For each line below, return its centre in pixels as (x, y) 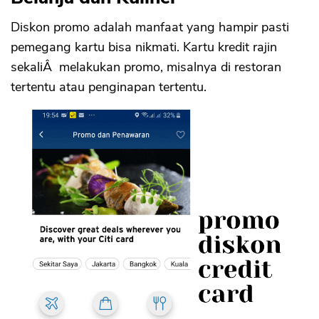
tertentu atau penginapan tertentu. (109, 87)
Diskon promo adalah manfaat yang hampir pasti (150, 27)
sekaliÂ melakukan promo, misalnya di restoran (146, 67)
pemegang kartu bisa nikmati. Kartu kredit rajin (144, 47)
